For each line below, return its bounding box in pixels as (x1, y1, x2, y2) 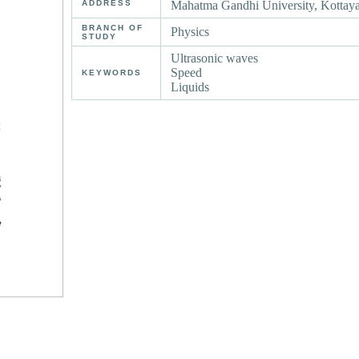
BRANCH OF (82, 23, 144, 33)
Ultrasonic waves (171, 51, 259, 66)
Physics (171, 25, 210, 39)
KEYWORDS (82, 68, 143, 78)
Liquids (171, 80, 210, 95)
